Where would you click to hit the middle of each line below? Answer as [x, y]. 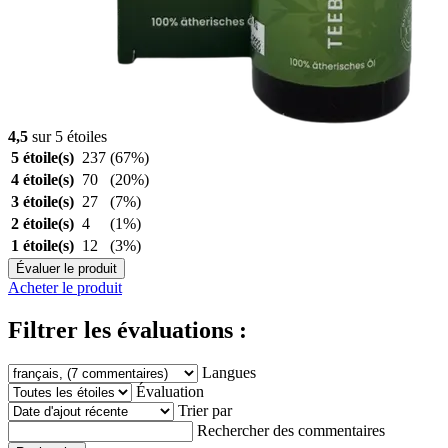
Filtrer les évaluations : [127, 329]
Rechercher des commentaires [291, 430]
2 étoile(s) [42, 223]
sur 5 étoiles [67, 136]
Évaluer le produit [66, 268]
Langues [229, 372]
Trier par [205, 410]
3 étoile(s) [42, 201]
